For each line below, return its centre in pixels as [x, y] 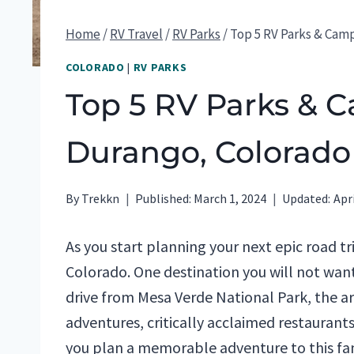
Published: [164, 198]
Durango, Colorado [208, 152]
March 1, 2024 [230, 198]
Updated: [307, 198]
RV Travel [136, 34]
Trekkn [101, 198]
